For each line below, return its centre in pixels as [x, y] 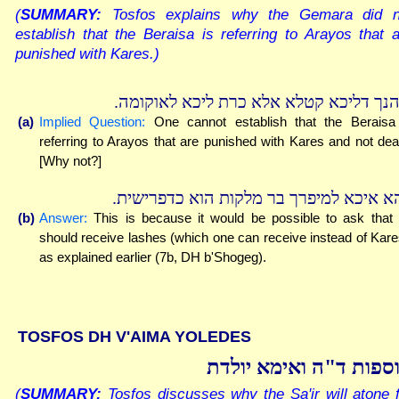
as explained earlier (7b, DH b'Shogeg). [153, 256]
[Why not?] [70, 161]
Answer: [63, 217]
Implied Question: [93, 122]
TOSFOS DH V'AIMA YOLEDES [134, 336]
